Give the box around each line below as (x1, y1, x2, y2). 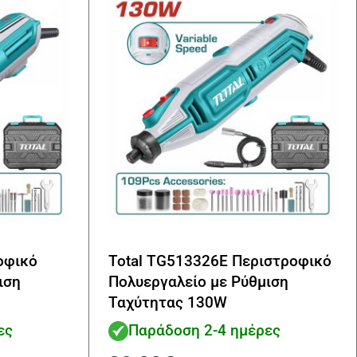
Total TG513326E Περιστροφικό (108, 252, 331, 271)
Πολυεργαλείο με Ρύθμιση (108, 273, 288, 292)
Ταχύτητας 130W (108, 293, 227, 312)
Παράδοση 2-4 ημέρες (128, 320, 280, 339)
